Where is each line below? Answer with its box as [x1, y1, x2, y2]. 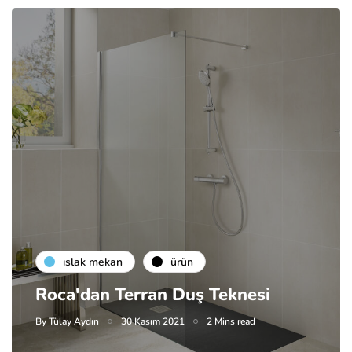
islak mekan [63, 254, 123, 269]
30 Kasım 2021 [121, 315, 185, 328]
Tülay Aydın [49, 315, 99, 328]
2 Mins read [207, 315, 255, 328]
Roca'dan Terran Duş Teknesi [35, 283, 270, 307]
